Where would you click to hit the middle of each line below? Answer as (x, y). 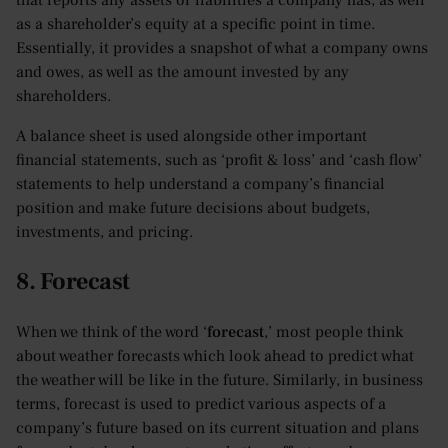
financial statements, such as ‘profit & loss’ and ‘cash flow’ (219, 160)
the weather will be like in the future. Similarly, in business (219, 380)
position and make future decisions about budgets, (193, 208)
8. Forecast (73, 282)
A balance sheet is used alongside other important (191, 136)
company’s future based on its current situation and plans (217, 428)
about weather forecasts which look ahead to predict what (215, 356)
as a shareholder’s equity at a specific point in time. (195, 24)
